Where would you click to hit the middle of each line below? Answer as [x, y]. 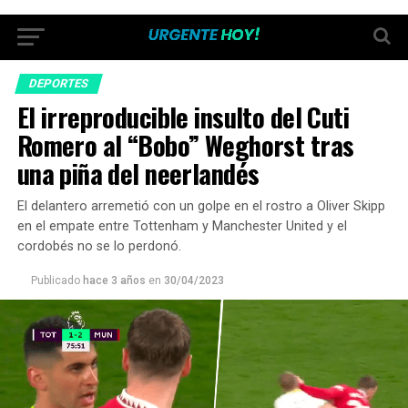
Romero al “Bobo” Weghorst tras [185, 145]
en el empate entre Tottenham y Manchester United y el [182, 226]
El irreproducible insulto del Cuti [183, 117]
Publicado [55, 280]
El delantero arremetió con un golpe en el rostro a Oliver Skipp [201, 206]
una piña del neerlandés [138, 173]
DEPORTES [58, 83]
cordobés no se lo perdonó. [99, 246]
